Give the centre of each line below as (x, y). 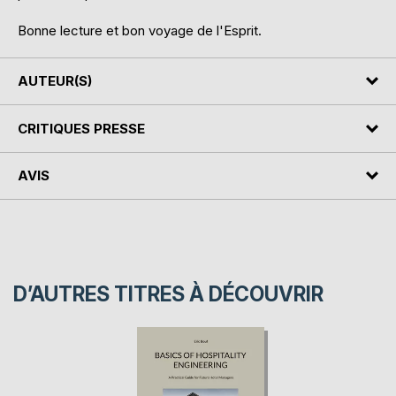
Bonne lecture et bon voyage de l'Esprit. (140, 30)
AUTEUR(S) (55, 81)
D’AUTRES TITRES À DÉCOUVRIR (168, 295)
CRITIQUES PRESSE (81, 128)
